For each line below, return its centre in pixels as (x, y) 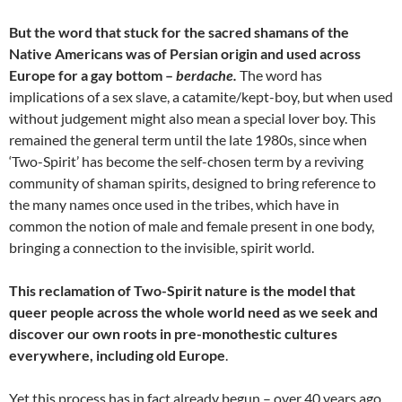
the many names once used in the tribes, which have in (174, 204)
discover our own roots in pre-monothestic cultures (173, 333)
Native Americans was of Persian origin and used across (185, 53)
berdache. (206, 74)
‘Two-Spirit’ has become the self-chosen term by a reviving (186, 161)
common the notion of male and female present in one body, (192, 225)
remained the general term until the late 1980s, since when (188, 139)
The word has (280, 74)
